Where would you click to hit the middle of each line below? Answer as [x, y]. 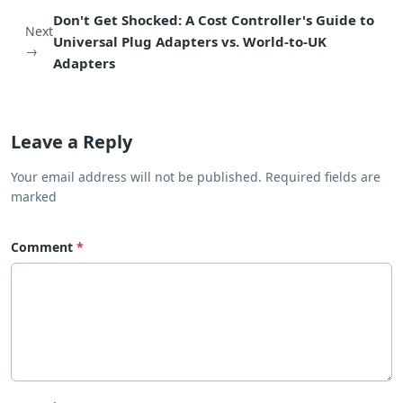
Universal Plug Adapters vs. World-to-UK [190, 41]
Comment [42, 246]
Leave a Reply [72, 141]
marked [34, 196]
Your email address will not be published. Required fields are [196, 176]
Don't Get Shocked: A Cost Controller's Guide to [214, 19]
